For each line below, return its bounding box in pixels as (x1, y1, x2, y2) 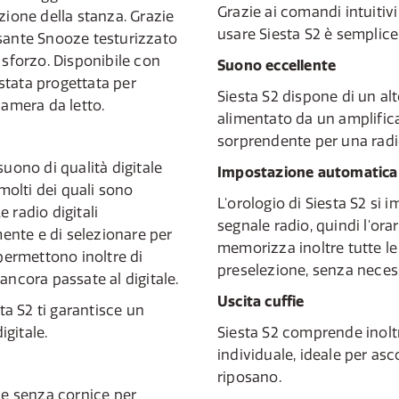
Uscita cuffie (217, 292, 305, 310)
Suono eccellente (217, 56, 337, 74)
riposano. (217, 368, 281, 386)
